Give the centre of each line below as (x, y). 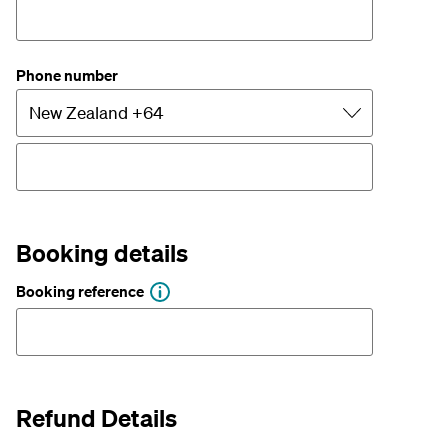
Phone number (67, 74)
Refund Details (96, 417)
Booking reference (80, 291)
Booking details (102, 252)
